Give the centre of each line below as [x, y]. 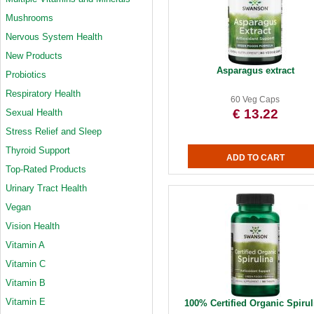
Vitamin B [26, 283]
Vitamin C [26, 264]
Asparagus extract [255, 70]
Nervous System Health [54, 37]
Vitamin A [25, 245]
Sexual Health [34, 112]
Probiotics [26, 75]
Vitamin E [26, 302]
